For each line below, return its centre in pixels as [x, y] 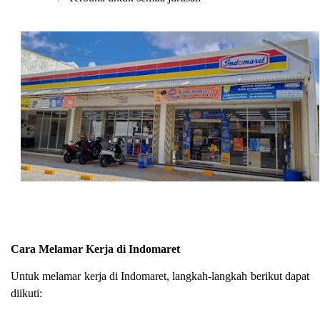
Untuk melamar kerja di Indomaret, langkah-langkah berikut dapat [160, 276]
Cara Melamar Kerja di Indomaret [95, 249]
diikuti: [26, 294]
